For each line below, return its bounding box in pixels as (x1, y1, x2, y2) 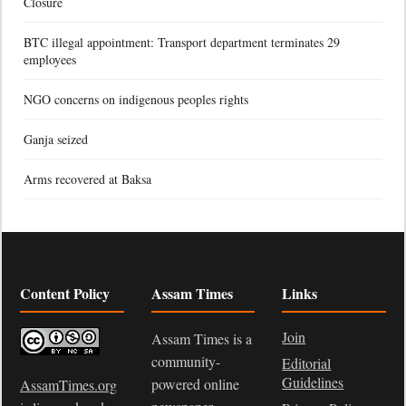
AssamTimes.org (20, 374, 117, 394)
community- (150, 351, 220, 371)
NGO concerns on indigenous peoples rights (24, 90, 248, 108)
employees (24, 50, 76, 68)
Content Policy (20, 282, 110, 304)
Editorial (282, 353, 332, 372)
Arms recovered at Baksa (24, 169, 151, 188)
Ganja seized (24, 130, 88, 148)
